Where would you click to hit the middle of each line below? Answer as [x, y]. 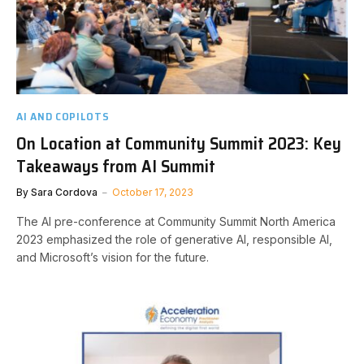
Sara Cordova [64, 192]
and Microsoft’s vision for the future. [113, 257]
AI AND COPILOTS [63, 116]
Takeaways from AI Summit [116, 166]
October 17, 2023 [153, 192]
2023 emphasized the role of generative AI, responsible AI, [174, 239]
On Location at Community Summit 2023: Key [179, 143]
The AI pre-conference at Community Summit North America [176, 221]
